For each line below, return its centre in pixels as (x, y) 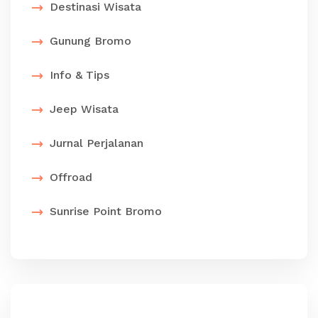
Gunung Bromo (91, 41)
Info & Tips (79, 75)
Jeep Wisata (84, 109)
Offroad (71, 177)
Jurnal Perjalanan (97, 143)
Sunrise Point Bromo (106, 212)
